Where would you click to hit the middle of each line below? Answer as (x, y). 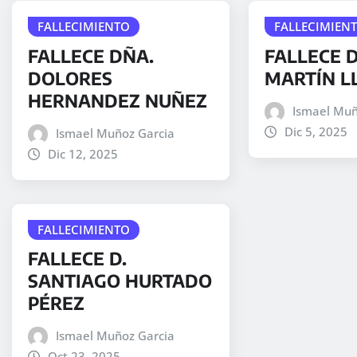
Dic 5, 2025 (316, 131)
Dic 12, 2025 (82, 153)
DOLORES (70, 78)
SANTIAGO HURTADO (120, 281)
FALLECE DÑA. (91, 55)
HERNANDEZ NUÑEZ (118, 100)
